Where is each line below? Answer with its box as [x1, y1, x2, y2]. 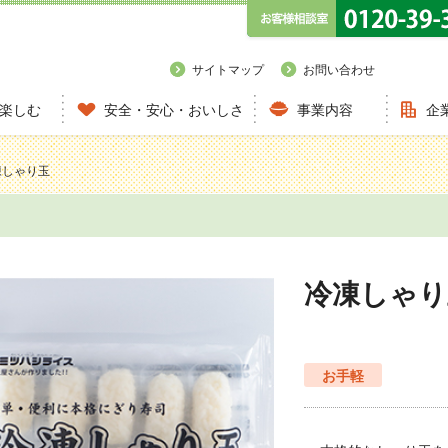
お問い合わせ [303, 63, 375, 77]
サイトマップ [192, 63, 264, 77]
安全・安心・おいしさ [104, 102, 244, 118]
